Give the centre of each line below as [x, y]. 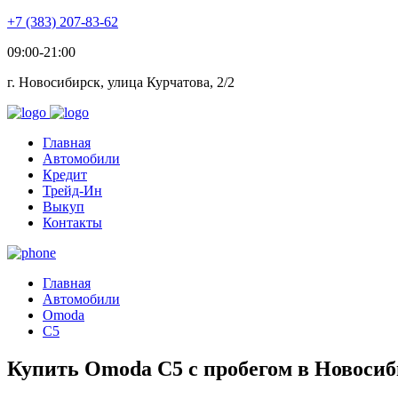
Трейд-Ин [72, 191]
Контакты [72, 223]
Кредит [65, 175]
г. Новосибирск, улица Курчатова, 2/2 [121, 82]
